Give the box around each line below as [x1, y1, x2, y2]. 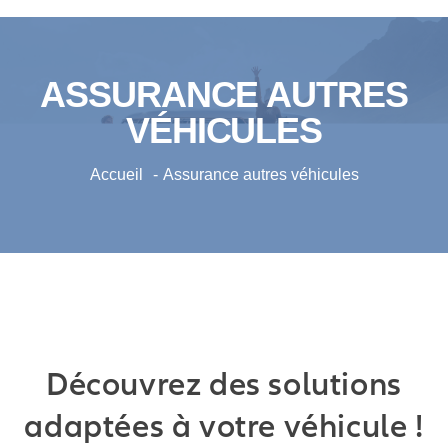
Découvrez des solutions [46, 365, 402, 403]
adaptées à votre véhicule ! [24, 407, 424, 445]
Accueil [89, 166, 143, 184]
